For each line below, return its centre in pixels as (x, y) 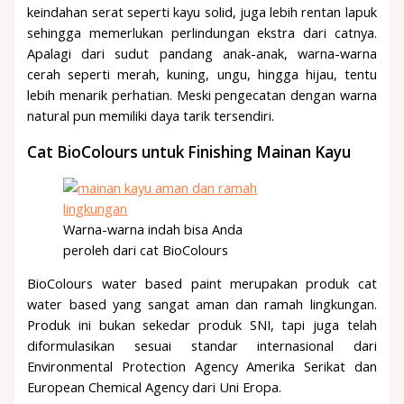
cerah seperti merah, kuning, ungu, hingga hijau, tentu (202, 73)
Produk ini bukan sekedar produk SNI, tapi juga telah (202, 325)
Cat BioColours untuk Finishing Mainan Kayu (189, 151)
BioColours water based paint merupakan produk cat (202, 284)
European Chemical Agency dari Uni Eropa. (155, 387)
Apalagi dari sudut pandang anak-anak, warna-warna (202, 53)
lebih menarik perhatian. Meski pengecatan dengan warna (202, 94)
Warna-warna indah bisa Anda (153, 229)
